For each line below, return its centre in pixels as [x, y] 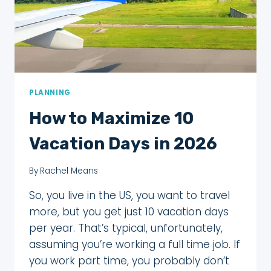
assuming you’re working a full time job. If [135, 245]
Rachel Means [69, 171]
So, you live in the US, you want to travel [129, 196]
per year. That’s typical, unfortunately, [126, 228]
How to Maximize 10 [111, 118]
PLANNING [50, 92]
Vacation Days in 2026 [123, 143]
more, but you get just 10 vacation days [129, 212]
